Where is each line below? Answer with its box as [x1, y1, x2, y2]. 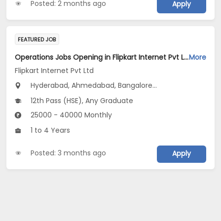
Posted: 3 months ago [31, 148, 107, 158]
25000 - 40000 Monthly [29, 110, 112, 120]
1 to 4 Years [29, 125, 71, 136]
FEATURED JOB [18, 36, 56, 44]
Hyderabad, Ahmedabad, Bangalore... [29, 80, 157, 91]
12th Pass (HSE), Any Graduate [29, 96, 134, 106]
